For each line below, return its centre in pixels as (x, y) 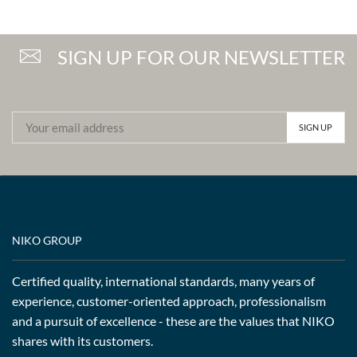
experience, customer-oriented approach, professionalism (169, 301)
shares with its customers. (82, 341)
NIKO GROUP (47, 241)
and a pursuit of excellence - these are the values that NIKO (173, 321)
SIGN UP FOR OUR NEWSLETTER (201, 57)
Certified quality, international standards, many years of (163, 281)
